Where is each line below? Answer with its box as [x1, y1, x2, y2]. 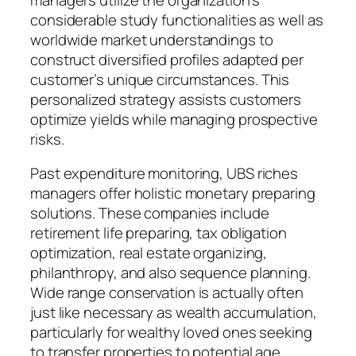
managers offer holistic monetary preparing [30, 183, 315, 204]
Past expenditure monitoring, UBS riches [30, 163, 299, 184]
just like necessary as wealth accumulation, [30, 302, 317, 323]
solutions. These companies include [30, 203, 269, 224]
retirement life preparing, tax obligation [30, 222, 287, 244]
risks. [30, 128, 64, 149]
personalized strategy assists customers [30, 88, 302, 110]
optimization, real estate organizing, [30, 242, 268, 264]
